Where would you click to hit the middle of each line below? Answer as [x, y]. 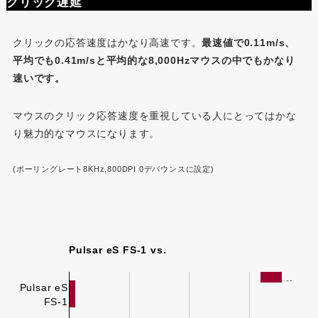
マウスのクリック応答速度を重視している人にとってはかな [154, 116]
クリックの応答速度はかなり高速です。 [107, 43]
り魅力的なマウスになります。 [86, 134]
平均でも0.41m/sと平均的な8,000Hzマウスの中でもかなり [154, 61]
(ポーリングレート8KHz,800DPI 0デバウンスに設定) [113, 169]
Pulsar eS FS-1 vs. [117, 250]
